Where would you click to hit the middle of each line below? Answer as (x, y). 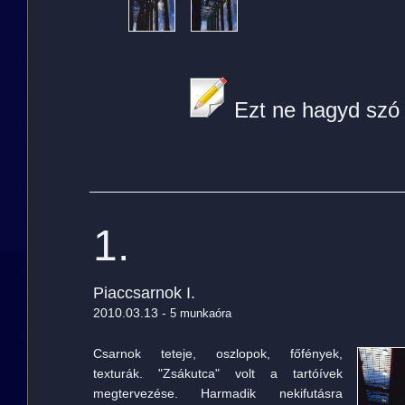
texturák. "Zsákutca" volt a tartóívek (217, 373)
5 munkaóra (200, 313)
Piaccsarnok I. (144, 293)
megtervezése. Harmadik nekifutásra (217, 393)
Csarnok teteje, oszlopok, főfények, (217, 353)
